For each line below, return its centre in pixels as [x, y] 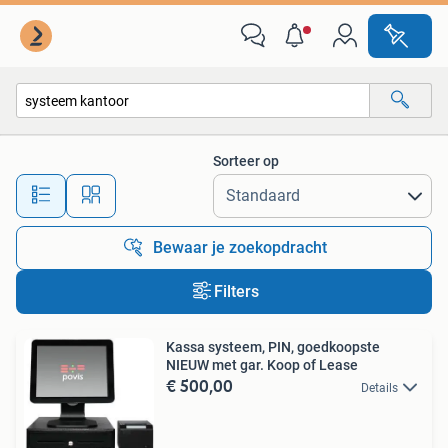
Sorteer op [246, 161]
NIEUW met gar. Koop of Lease [262, 365]
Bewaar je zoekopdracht [240, 247]
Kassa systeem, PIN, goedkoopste [273, 347]
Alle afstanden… [210, 186]
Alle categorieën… [90, 143]
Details [379, 388]
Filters [236, 291]
